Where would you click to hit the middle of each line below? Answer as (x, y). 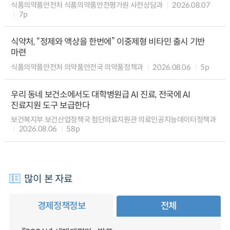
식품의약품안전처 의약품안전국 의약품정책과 (77, 67)
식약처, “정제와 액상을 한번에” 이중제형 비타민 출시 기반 (108, 42)
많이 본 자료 (49, 178)
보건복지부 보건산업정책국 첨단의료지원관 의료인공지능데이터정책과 (113, 120)
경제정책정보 (61, 206)
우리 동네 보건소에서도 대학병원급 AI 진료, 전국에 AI (100, 95)
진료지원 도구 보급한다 (50, 106)
